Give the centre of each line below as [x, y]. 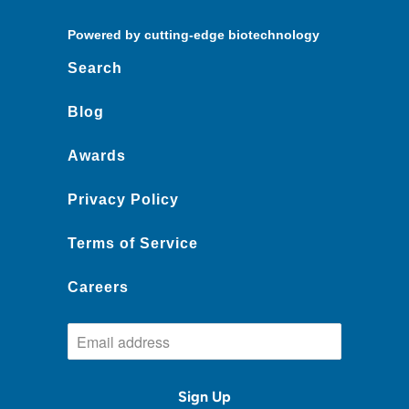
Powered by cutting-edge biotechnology [194, 35]
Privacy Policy [123, 200]
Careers [98, 288]
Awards [97, 156]
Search [95, 68]
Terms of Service [133, 244]
